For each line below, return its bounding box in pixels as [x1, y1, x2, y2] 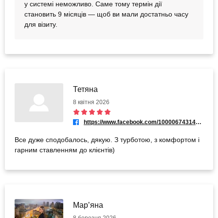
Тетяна [73, 85, 98, 94]
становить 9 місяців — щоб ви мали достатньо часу [24, 10, 188, 18]
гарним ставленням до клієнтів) [15, 145, 115, 154]
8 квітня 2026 [73, 99, 109, 106]
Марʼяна [73, 200, 103, 209]
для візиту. [24, 20, 57, 29]
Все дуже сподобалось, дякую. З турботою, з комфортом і [15, 135, 200, 144]
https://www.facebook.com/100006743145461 [196, 118, 201, 126]
